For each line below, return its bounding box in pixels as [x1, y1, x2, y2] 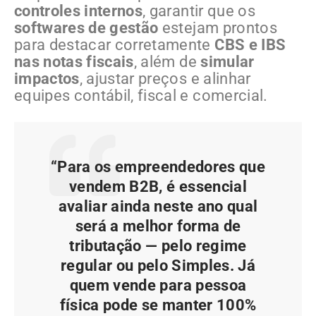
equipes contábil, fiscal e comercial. [14, 86, 268, 104]
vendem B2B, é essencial [69, 177, 247, 195]
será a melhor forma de [75, 217, 241, 235]
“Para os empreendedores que [50, 157, 266, 176]
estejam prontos [158, 18, 277, 37]
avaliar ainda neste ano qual [58, 197, 258, 215]
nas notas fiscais [14, 52, 134, 71]
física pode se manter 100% [59, 296, 257, 314]
